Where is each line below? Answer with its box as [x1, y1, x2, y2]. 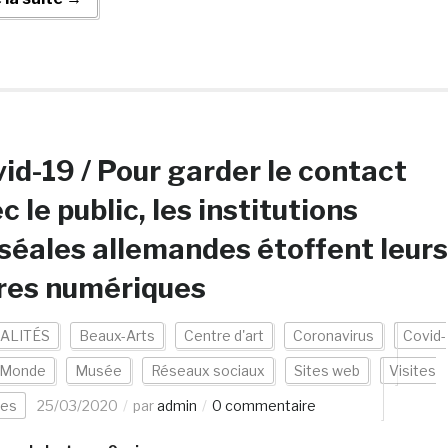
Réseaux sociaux [150, 362, 265, 379]
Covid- [402, 327, 446, 344]
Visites [388, 362, 436, 379]
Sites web [293, 362, 360, 379]
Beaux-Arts [78, 327, 155, 344]
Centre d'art [183, 327, 264, 344]
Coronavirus [292, 327, 374, 344]
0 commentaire [211, 397, 316, 414]
